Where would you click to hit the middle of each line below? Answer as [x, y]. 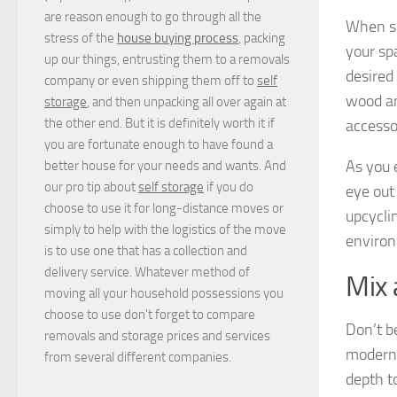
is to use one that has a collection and [146, 250]
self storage [171, 187]
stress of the [81, 38]
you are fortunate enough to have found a [159, 144]
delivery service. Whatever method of [147, 272]
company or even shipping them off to [151, 80]
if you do [229, 187]
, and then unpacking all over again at [187, 101]
